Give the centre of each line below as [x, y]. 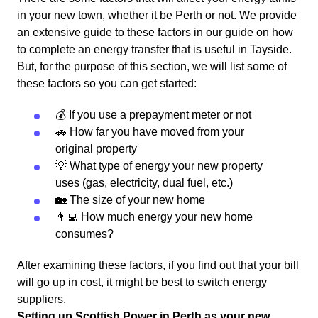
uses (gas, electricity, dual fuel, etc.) [144, 183]
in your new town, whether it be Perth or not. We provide [157, 16]
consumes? [84, 234]
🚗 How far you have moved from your [150, 132]
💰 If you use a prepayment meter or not [153, 115]
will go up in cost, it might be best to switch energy [142, 283]
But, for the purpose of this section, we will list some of [152, 67]
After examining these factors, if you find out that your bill [158, 265]
